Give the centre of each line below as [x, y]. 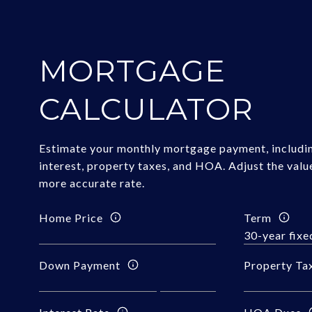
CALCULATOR [147, 109]
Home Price [71, 217]
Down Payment [80, 265]
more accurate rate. [92, 183]
